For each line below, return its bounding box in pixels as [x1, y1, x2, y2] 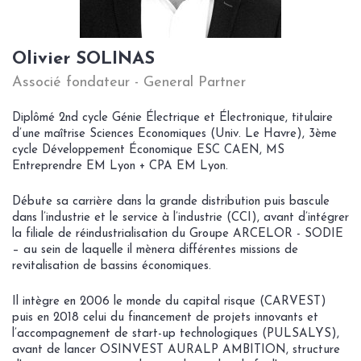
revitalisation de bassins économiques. [12, 260, 211, 273]
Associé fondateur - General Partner [12, 75, 246, 91]
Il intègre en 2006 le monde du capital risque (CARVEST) [12, 296, 326, 309]
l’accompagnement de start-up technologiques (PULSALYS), [12, 328, 339, 341]
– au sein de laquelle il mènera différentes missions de [12, 244, 298, 257]
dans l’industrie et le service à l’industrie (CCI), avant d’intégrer [12, 212, 349, 225]
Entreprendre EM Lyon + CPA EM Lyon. [12, 160, 228, 173]
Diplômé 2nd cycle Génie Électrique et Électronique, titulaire [12, 112, 333, 125]
